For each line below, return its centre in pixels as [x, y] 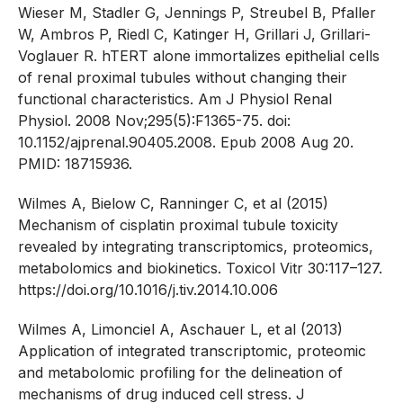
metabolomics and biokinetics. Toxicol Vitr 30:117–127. [200, 268]
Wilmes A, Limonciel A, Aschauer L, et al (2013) [180, 329]
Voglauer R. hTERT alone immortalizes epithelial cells [199, 55]
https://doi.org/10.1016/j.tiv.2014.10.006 [148, 289]
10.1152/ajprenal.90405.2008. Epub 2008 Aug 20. [186, 142]
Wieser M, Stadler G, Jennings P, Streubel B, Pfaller [197, 12]
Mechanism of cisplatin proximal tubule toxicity [178, 224]
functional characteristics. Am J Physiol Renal [175, 99]
